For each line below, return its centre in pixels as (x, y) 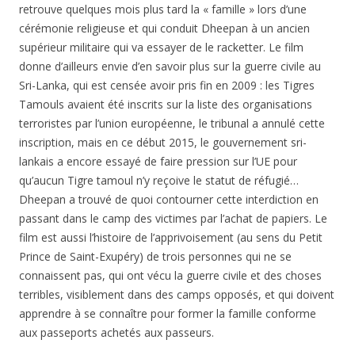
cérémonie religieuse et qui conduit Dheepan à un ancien (164, 28)
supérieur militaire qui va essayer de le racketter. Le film (161, 47)
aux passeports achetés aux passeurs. (116, 332)
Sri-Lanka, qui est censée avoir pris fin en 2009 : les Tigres (167, 85)
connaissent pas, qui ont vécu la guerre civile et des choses (170, 275)
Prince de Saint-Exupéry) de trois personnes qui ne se (155, 256)
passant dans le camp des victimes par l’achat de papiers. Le (173, 218)
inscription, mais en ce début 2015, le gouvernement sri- (163, 142)
